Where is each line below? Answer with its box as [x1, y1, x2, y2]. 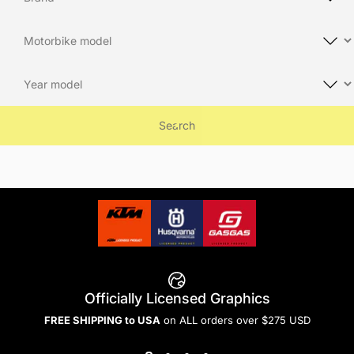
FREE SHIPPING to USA [43, 314, 160, 327]
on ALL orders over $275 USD [160, 314, 311, 327]
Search [159, 118, 195, 132]
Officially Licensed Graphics [84, 290, 270, 307]
